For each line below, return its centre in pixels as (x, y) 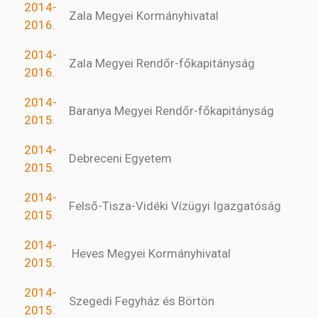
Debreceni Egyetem (120, 159)
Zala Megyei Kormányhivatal (144, 16)
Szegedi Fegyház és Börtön (142, 301)
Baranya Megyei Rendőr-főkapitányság (171, 111)
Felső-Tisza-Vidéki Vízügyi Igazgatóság (175, 206)
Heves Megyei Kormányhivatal (150, 254)
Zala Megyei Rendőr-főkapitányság (162, 64)
